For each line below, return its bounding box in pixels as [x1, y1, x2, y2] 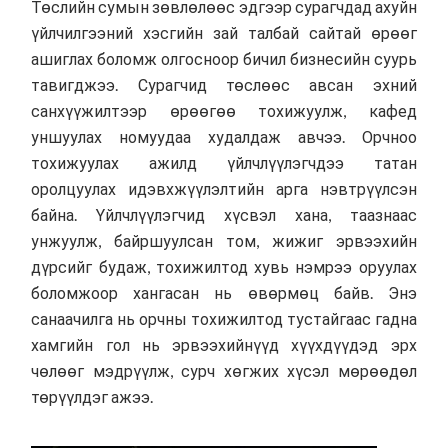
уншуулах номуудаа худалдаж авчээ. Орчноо [31, 127, 417, 147]
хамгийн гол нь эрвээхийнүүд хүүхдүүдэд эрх [31, 335, 417, 355]
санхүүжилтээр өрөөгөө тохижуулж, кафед [31, 101, 417, 121]
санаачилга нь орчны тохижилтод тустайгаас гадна [31, 309, 417, 329]
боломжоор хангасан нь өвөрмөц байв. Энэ [31, 283, 417, 303]
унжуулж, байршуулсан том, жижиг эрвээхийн [31, 231, 417, 251]
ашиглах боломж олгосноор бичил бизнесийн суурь [31, 49, 417, 69]
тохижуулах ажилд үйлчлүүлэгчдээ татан [31, 153, 417, 173]
